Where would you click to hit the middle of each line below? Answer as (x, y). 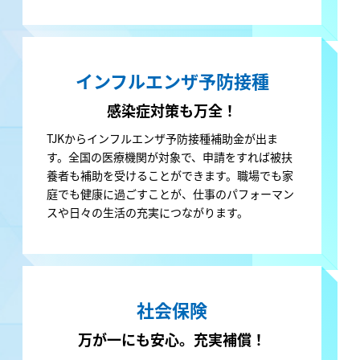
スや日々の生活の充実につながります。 (147, 212)
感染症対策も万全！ (172, 110)
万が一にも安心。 (136, 339)
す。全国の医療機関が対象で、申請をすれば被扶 (169, 156)
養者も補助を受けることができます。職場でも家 (170, 175)
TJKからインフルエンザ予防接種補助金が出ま (162, 138)
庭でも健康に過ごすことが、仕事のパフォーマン (170, 193)
